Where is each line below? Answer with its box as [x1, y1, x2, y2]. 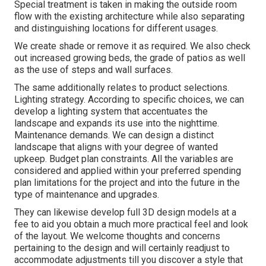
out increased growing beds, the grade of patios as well [14, 52, 245, 64]
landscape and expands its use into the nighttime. [14, 117, 219, 129]
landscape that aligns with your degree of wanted [14, 141, 218, 153]
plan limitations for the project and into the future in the [14, 176, 240, 188]
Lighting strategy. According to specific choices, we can [14, 93, 244, 105]
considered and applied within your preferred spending [14, 164, 241, 176]
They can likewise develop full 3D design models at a [14, 206, 236, 218]
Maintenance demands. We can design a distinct [14, 129, 214, 141]
